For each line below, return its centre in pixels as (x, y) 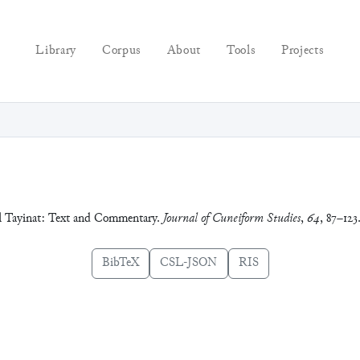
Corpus (121, 51)
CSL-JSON (188, 263)
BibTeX (120, 263)
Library (56, 51)
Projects (303, 51)
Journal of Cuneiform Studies (232, 219)
